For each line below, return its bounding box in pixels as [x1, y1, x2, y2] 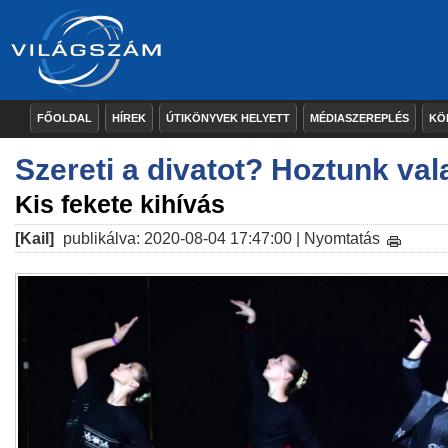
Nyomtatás [304, 230, 380, 247]
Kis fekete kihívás [15, 190, 225, 218]
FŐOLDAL [37, 112, 92, 124]
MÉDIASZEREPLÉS [310, 112, 409, 124]
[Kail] [15, 230, 54, 247]
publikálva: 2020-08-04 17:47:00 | [59, 230, 304, 247]
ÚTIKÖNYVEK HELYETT [166, 112, 290, 124]
